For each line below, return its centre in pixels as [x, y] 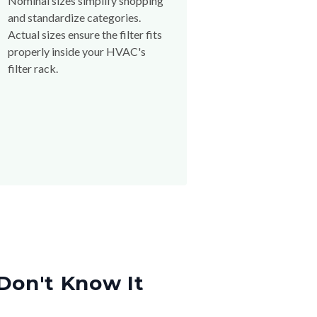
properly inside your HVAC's [77, 52]
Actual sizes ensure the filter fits [85, 35]
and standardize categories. [75, 18]
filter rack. [33, 69]
